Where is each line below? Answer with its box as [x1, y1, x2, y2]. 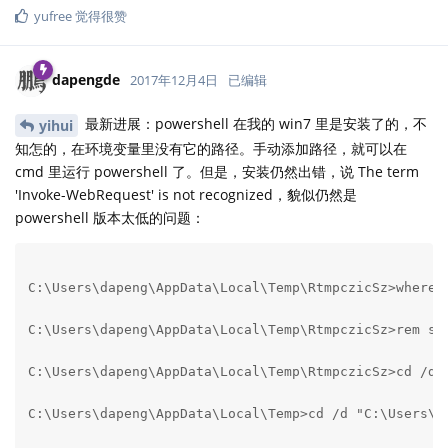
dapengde [52, 71, 120, 91]
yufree [34, 8, 72, 27]
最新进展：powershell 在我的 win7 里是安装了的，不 [81, 115, 427, 135]
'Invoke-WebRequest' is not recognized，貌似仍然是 [15, 185, 357, 205]
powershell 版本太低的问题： [15, 208, 205, 228]
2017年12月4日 [130, 72, 218, 91]
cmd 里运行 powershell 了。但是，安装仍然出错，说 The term [15, 162, 419, 182]
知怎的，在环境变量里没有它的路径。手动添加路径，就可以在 [15, 139, 407, 159]
